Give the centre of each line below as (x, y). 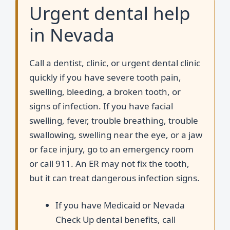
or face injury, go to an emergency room (111, 149)
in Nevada (72, 34)
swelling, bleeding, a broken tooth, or (105, 91)
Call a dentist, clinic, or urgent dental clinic (115, 63)
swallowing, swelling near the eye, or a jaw (116, 135)
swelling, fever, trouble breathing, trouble (114, 120)
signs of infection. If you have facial (101, 106)
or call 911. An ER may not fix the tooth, (109, 163)
